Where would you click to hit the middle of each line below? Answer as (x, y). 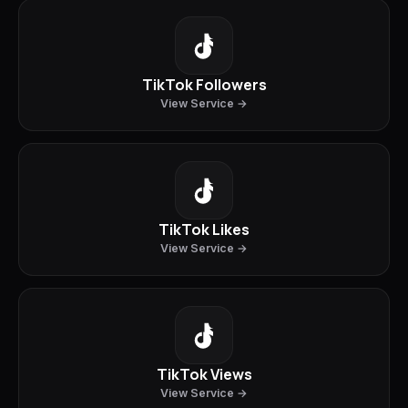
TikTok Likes (204, 230)
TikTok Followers (204, 85)
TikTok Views (204, 375)
